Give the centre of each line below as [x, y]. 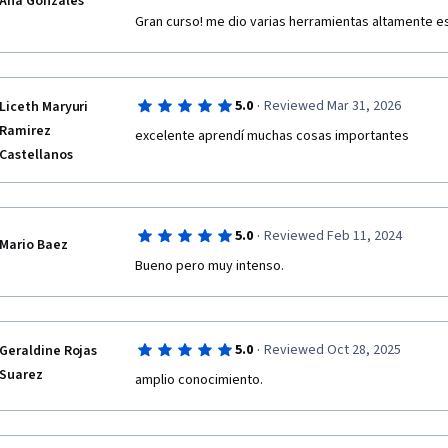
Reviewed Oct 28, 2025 [332, 350]
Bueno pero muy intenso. [209, 266]
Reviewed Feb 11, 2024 [332, 236]
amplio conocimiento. [199, 380]
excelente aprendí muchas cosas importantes [273, 136]
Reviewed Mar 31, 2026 [332, 106]
